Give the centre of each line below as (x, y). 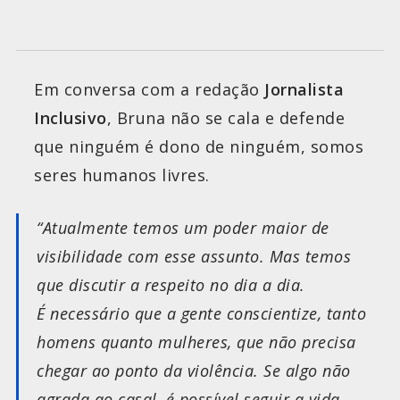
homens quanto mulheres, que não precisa (196, 342)
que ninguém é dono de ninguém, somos (199, 147)
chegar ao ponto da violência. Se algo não (194, 371)
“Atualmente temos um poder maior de (183, 228)
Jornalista (304, 90)
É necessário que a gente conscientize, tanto (201, 314)
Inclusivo (71, 118)
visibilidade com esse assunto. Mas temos (194, 257)
